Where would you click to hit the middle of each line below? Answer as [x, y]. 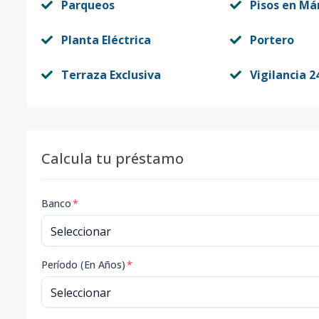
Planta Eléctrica [106, 40]
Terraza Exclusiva [111, 75]
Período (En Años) [83, 265]
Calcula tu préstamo [113, 158]
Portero [272, 40]
